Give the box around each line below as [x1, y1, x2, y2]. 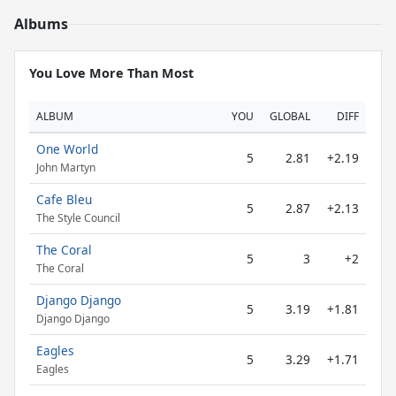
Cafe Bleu [36, 191, 92, 208]
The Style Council [36, 210, 120, 226]
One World [36, 141, 98, 157]
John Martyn [36, 160, 95, 176]
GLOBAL [270, 109, 310, 124]
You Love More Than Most [29, 65, 194, 81]
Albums [14, 14, 68, 34]
